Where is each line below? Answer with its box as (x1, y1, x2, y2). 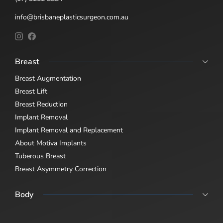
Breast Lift (15, 86, 47, 96)
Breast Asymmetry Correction (15, 164, 107, 174)
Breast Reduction (15, 99, 68, 109)
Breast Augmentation (15, 73, 81, 83)
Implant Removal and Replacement (15, 125, 123, 135)
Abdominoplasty (15, 206, 66, 216)
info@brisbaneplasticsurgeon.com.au (15, 12, 128, 22)
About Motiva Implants (15, 138, 87, 148)
